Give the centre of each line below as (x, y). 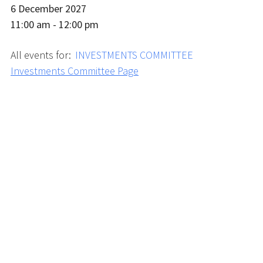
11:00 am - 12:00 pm (55, 24)
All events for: (42, 55)
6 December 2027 (48, 9)
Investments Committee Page (75, 71)
